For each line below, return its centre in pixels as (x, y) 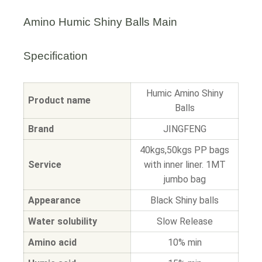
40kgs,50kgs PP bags (185, 150)
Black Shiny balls (185, 200)
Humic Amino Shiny (185, 93)
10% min (185, 242)
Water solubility (63, 221)
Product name (59, 100)
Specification (56, 56)
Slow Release (185, 221)
